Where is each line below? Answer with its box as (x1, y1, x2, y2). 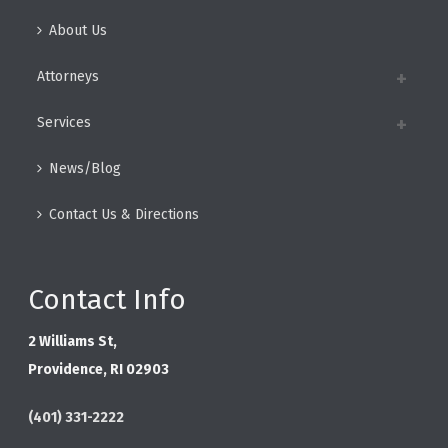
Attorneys (37, 67, 100, 85)
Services (37, 113, 92, 131)
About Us (49, 21, 108, 39)
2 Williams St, (28, 332, 118, 350)
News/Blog (49, 159, 122, 177)
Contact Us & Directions (49, 205, 200, 223)
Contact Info (28, 282, 187, 316)
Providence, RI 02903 (28, 360, 170, 378)
